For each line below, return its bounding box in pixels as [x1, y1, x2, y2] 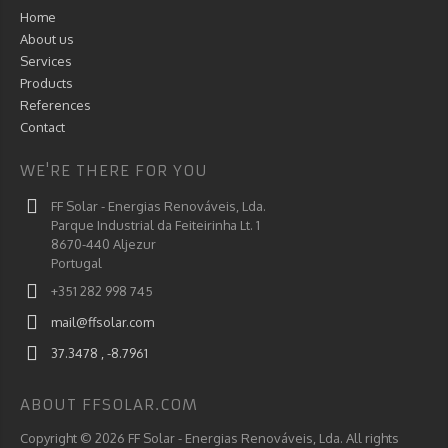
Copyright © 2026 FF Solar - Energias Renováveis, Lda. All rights [20, 430, 399, 446]
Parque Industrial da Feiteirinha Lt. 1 [51, 217, 260, 233]
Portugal [51, 255, 102, 271]
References [20, 97, 91, 113]
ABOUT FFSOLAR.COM [20, 395, 198, 414]
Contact [20, 119, 65, 135]
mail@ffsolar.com [51, 314, 154, 330]
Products [20, 75, 73, 91]
